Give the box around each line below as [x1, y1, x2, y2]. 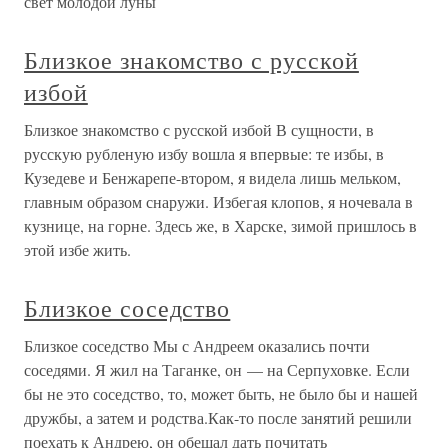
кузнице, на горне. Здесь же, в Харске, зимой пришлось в [24, 215, 417, 236]
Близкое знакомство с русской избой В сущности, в [24, 119, 374, 140]
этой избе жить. [24, 239, 131, 260]
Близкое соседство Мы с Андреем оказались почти [24, 335, 370, 356]
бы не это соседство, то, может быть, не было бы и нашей [24, 383, 418, 404]
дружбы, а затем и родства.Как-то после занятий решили [24, 407, 412, 428]
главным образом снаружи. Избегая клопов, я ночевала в [24, 191, 413, 212]
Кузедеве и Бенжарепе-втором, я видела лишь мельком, [24, 167, 401, 188]
